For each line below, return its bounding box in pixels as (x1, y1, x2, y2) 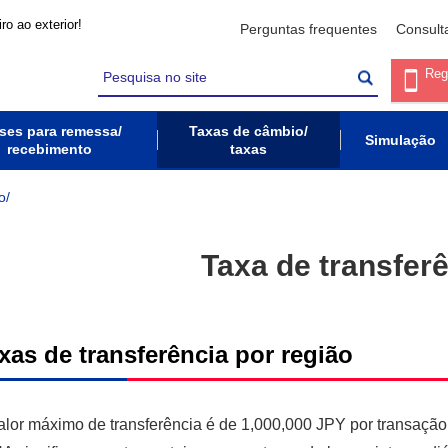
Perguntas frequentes (240, 20, 377, 37)
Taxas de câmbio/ (189, 123, 308, 139)
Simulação (364, 132, 436, 148)
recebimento (7, 141, 92, 157)
